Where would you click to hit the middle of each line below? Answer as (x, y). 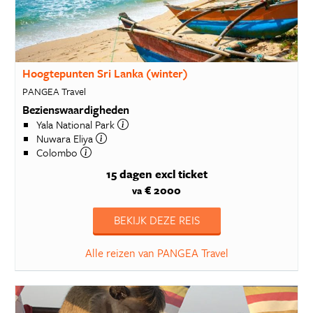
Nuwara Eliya (66, 138)
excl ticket (181, 174)
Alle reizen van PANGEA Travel (156, 253)
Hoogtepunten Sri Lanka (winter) (105, 73)
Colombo (58, 152)
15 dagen (129, 174)
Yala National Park (77, 124)
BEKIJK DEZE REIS (156, 220)
